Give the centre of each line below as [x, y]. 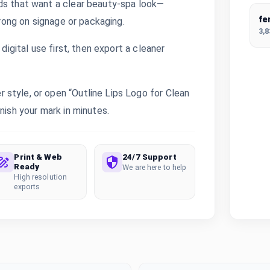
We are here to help [155, 167]
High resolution [41, 177]
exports [27, 187]
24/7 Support [149, 157]
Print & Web [38, 157]
